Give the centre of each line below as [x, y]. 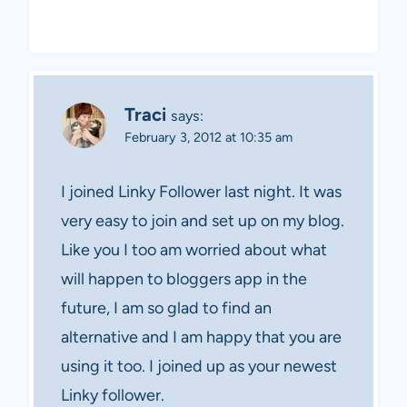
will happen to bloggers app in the [184, 278]
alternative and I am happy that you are [201, 337]
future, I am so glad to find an [166, 308]
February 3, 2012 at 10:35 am [208, 138]
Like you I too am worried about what [194, 249]
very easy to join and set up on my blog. [203, 220]
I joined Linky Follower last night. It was [201, 191]
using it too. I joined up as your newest [199, 366]
